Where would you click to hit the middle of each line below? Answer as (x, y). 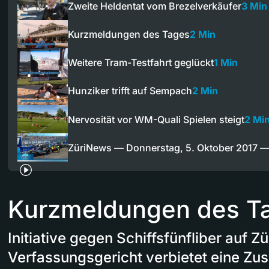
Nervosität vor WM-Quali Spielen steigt (156, 119)
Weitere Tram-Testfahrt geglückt (141, 62)
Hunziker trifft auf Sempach (130, 91)
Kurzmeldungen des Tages (129, 34)
